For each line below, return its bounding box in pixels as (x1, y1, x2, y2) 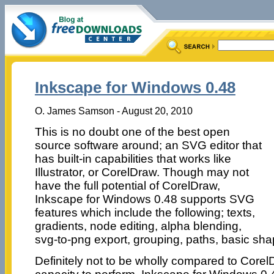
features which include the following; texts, (34, 206, 255, 219)
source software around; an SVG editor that (34, 138, 262, 152)
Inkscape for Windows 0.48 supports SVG (34, 192, 254, 206)
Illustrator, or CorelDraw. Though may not (34, 165, 249, 179)
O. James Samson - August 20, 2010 (34, 105, 193, 116)
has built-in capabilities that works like (34, 152, 231, 165)
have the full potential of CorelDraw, (34, 179, 220, 192)
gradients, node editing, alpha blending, (34, 219, 242, 232)
